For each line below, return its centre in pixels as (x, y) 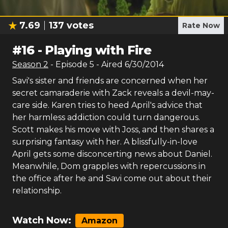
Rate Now (201, 25)
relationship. (37, 191)
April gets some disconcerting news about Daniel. (112, 154)
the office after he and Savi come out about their (112, 178)
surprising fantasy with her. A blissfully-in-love (105, 142)
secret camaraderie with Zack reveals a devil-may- (113, 93)
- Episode (70, 64)
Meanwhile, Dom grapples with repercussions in (109, 166)
